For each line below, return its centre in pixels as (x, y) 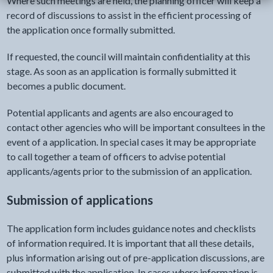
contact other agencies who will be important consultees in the (136, 127)
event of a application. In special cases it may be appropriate (131, 142)
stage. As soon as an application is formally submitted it (121, 71)
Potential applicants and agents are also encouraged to (120, 112)
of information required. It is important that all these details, (130, 243)
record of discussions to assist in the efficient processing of (129, 15)
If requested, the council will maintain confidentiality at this (128, 56)
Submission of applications (80, 200)
